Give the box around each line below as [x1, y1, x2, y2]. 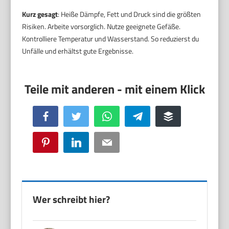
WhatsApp [111, 111, 140, 121]
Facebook [50, 111, 75, 121]
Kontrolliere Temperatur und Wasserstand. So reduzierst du [22, 33, 199, 44]
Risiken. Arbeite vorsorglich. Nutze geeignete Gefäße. [22, 21, 181, 32]
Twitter [80, 111, 99, 121]
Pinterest [50, 137, 74, 147]
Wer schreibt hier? [33, 192, 110, 207]
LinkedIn [80, 137, 104, 147]
